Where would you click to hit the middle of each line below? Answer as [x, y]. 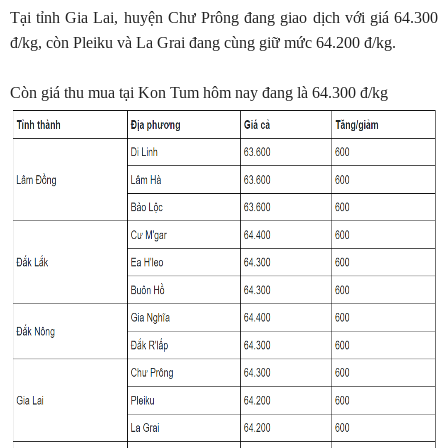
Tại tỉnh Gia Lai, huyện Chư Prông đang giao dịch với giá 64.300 [224, 17]
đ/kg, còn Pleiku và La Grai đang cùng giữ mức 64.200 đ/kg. [203, 42]
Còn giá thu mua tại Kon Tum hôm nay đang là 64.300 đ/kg [199, 92]
